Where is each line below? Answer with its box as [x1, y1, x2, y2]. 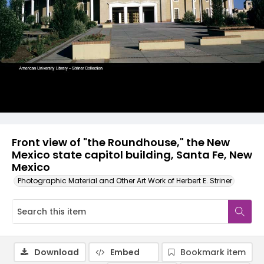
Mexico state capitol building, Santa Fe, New [12, 147, 252, 162]
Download [34, 246, 79, 258]
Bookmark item [180, 246, 246, 258]
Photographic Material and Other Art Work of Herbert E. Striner [18, 176, 232, 186]
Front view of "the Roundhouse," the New [12, 135, 230, 150]
